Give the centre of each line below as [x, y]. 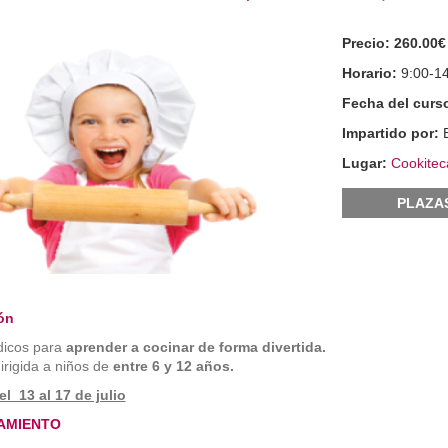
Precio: [368, 43]
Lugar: [367, 163]
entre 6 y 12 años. [173, 366]
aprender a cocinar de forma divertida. [195, 347]
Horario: [372, 73]
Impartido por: [393, 133]
